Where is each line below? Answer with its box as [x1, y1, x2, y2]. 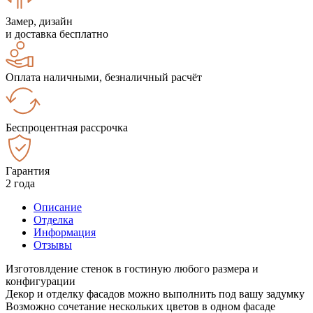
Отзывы [34, 238, 72, 251]
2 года [6, 177, 35, 189]
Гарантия [6, 164, 50, 177]
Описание [34, 201, 82, 213]
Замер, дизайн [6, 15, 73, 27]
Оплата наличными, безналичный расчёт [6, 71, 202, 83]
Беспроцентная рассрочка [6, 121, 128, 133]
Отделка [34, 213, 73, 226]
